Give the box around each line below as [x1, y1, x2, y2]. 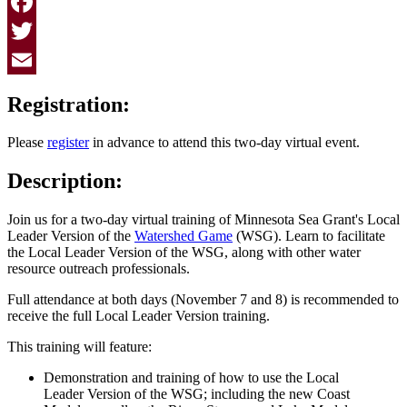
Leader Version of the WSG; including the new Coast [44, 386, 350, 402]
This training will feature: [7, 339, 152, 355]
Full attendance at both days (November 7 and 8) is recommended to [7, 292, 399, 308]
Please [7, 134, 47, 151]
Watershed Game [134, 228, 233, 244]
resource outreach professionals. [7, 261, 194, 277]
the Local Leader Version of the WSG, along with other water [7, 244, 361, 261]
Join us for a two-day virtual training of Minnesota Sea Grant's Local [7, 212, 400, 228]
